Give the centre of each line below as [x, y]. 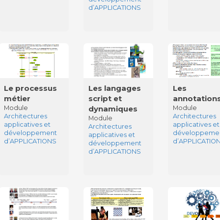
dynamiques [113, 109]
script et [105, 98]
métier [17, 98]
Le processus [30, 88]
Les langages [115, 88]
